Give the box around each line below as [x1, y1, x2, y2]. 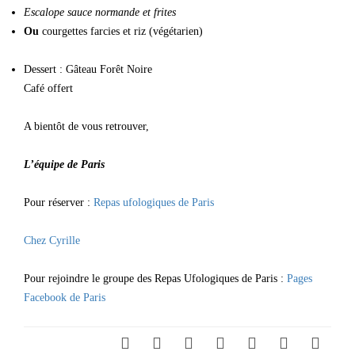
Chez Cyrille [24, 235, 80, 246]
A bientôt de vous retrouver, [24, 120, 149, 132]
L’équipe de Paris [24, 158, 105, 170]
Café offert [24, 82, 73, 94]
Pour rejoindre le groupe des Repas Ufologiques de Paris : [24, 273, 287, 284]
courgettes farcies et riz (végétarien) [39, 25, 203, 37]
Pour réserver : [24, 197, 94, 208]
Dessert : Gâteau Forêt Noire [24, 63, 152, 75]
